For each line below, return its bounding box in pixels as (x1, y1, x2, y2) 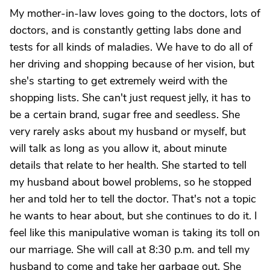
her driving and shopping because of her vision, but (10, 57, 254, 71)
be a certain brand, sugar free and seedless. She (10, 107, 240, 122)
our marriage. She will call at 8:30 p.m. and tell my (10, 242, 250, 257)
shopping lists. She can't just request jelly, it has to (10, 90, 251, 105)
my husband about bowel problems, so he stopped (10, 175, 251, 189)
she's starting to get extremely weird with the (10, 74, 227, 88)
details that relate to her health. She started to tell (10, 158, 246, 172)
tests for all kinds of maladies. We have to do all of (10, 40, 253, 54)
